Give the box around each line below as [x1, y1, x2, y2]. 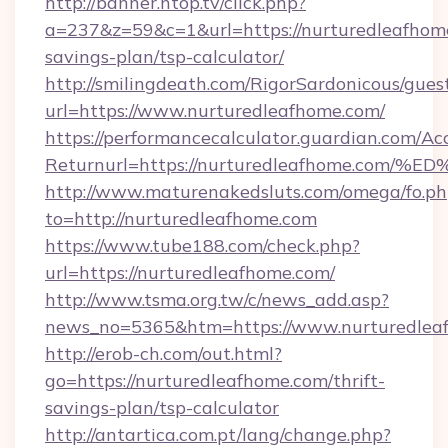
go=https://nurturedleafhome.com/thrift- [45, 369, 385, 392]
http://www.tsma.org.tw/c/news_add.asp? [45, 288, 389, 311]
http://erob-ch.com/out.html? [45, 342, 282, 365]
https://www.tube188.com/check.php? [45, 234, 360, 257]
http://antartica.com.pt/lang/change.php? [45, 423, 391, 446]
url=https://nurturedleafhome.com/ [45, 261, 335, 284]
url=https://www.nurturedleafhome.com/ [45, 99, 385, 122]
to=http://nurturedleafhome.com [45, 207, 317, 230]
